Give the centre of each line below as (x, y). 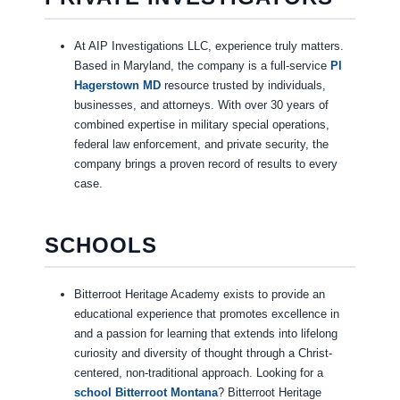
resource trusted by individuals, (243, 86)
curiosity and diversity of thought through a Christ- (203, 354)
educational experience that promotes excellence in (206, 314)
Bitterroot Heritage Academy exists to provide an (199, 295)
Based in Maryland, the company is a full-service (202, 66)
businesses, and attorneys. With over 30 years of (201, 105)
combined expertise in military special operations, (201, 125)
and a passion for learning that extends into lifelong (205, 334)
